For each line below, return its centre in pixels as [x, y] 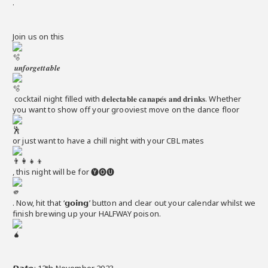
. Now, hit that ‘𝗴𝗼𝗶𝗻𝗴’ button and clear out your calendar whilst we [134, 202]
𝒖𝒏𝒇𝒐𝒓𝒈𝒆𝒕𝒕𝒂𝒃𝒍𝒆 [38, 67]
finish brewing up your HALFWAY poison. [87, 213]
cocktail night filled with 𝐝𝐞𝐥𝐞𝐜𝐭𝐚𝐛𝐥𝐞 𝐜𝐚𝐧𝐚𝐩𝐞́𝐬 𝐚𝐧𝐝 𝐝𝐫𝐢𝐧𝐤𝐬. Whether [127, 98]
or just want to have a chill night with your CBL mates [109, 140]
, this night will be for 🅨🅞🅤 [65, 171]
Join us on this [39, 36]
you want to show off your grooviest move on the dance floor [126, 109]
